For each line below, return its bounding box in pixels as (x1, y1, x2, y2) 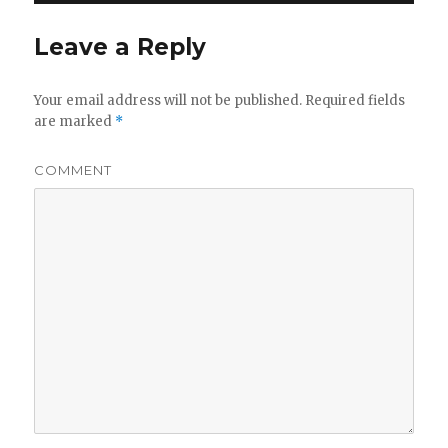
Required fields (302, 91, 406, 109)
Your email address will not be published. (34, 91, 303, 109)
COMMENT (34, 161, 113, 178)
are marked (34, 112, 116, 130)
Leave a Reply (34, 32, 207, 61)
